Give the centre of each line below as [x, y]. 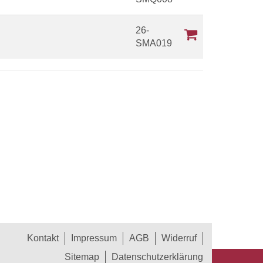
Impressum [94, 238]
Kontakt [43, 238]
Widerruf [179, 238]
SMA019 [154, 43]
